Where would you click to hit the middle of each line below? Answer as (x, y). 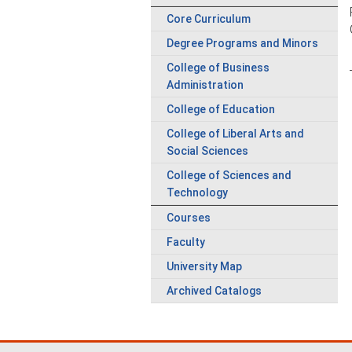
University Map (204, 266)
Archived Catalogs (214, 291)
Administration (205, 85)
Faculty (186, 242)
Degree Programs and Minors (242, 43)
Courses (189, 218)
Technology (197, 192)
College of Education (221, 109)
